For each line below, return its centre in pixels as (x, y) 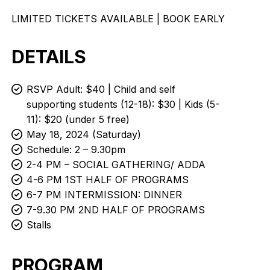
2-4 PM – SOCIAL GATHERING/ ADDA (116, 165)
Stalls (39, 225)
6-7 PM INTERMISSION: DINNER (105, 195)
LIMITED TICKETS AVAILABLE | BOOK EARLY (118, 19)
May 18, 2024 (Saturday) (84, 134)
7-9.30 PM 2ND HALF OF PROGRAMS (116, 210)
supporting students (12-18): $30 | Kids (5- (123, 104)
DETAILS (49, 57)
